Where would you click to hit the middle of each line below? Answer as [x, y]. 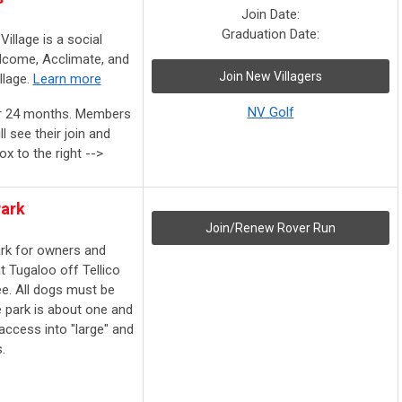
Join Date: [271, 15]
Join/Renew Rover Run [271, 228]
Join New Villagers [271, 77]
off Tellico [88, 271]
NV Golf [271, 113]
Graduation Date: [271, 35]
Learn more [67, 79]
